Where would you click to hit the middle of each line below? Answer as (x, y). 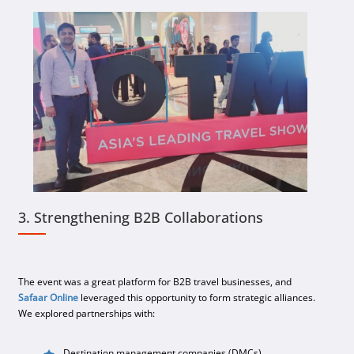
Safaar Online (49, 297)
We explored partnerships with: (87, 313)
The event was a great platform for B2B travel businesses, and (155, 281)
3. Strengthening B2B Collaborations (141, 217)
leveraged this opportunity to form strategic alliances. (197, 297)
